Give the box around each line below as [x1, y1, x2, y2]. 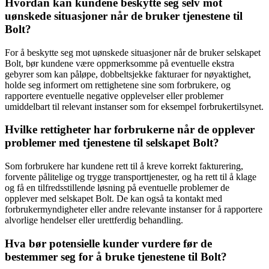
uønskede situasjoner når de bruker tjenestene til [5, 9, 243, 22]
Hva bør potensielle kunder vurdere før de [5, 237, 212, 250]
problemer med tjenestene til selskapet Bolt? [5, 136, 219, 150]
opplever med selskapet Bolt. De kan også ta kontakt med [5, 193, 222, 204]
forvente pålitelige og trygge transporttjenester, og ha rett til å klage [5, 172, 256, 183]
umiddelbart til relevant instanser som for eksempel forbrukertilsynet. [5, 101, 264, 112]
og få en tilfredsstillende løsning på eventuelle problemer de [5, 183, 229, 193]
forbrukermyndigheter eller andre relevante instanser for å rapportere [5, 204, 262, 215]
